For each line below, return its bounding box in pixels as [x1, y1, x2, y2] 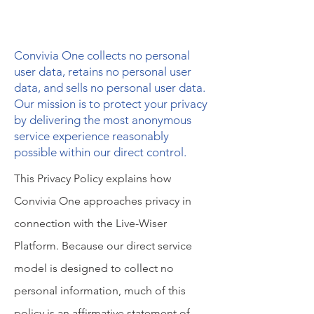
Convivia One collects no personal [14, 48, 190, 62]
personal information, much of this [14, 284, 186, 297]
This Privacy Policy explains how [14, 172, 171, 185]
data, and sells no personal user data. [14, 81, 205, 95]
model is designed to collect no [14, 261, 174, 275]
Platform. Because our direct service [14, 239, 192, 252]
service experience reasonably [14, 129, 169, 143]
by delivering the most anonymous [14, 113, 191, 127]
